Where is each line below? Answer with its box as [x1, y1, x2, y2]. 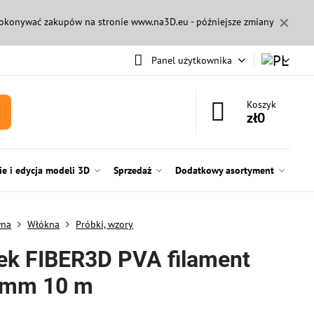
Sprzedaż [113, 164, 151, 177]
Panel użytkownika [151, 53, 232, 67]
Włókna [27, 218, 60, 231]
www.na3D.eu [130, 15, 189, 28]
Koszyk [247, 98, 277, 111]
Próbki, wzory [76, 218, 134, 231]
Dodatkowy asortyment [175, 164, 274, 177]
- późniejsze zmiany [188, 15, 274, 28]
